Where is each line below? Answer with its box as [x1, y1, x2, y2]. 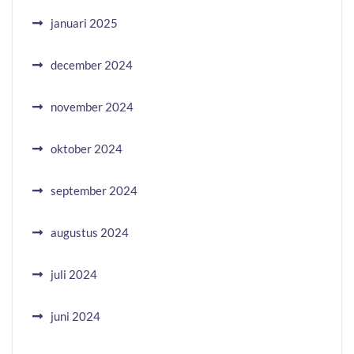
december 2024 [51, 58, 133, 72]
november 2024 [51, 100, 134, 114]
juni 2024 [51, 309, 100, 323]
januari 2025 [51, 16, 118, 30]
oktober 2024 [51, 141, 122, 156]
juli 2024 [51, 267, 97, 281]
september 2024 [51, 183, 137, 198]
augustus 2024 [51, 225, 129, 239]
